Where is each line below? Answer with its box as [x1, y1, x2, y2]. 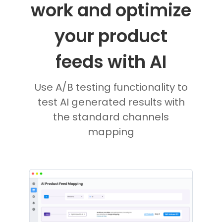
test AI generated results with [37, 95, 185, 110]
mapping [88, 125, 134, 139]
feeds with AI [55, 50, 166, 74]
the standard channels [53, 110, 169, 124]
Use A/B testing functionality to [34, 80, 188, 95]
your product [55, 24, 167, 49]
